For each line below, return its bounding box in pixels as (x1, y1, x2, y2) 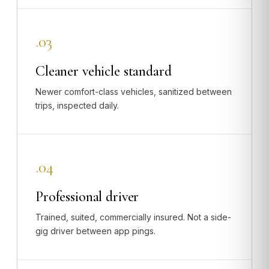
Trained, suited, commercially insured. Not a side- (35, 211, 231, 222)
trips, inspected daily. (35, 100, 119, 110)
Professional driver (35, 187, 139, 205)
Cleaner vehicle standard (35, 62, 172, 80)
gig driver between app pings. (35, 225, 156, 236)
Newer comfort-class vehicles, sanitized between (35, 86, 232, 97)
